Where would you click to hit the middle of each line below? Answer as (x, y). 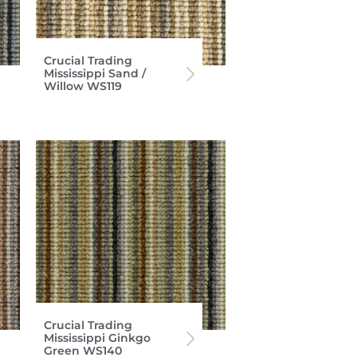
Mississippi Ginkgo (97, 338)
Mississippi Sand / (94, 73)
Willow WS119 (82, 86)
